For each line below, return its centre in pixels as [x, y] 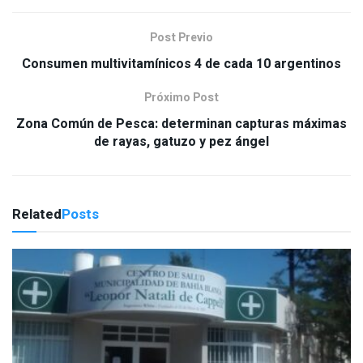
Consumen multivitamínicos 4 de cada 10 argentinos [181, 64]
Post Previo [181, 38]
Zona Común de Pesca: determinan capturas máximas [181, 124]
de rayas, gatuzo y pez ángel [181, 142]
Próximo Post [181, 98]
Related [37, 215]
